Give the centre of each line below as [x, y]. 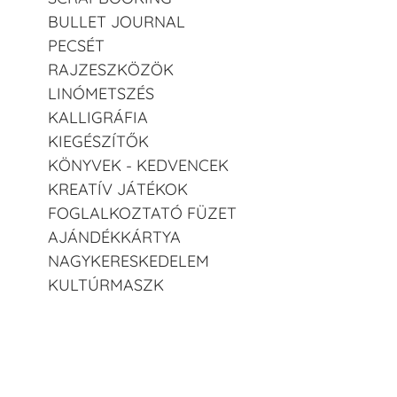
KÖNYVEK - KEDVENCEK [138, 165]
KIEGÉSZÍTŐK [98, 141]
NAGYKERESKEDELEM [128, 261]
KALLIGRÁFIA [98, 117]
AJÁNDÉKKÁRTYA [114, 237]
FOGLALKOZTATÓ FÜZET [142, 213]
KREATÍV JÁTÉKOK [118, 189]
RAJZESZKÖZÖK [111, 69]
